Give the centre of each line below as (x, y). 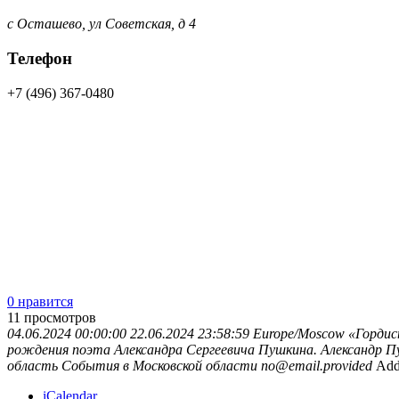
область (33, 365)
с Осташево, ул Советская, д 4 (102, 24)
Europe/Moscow (299, 333)
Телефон (40, 58)
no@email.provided (317, 365)
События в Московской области (159, 365)
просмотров (60, 317)
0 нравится (40, 301)
